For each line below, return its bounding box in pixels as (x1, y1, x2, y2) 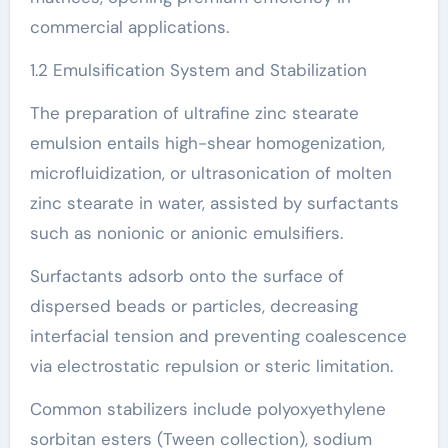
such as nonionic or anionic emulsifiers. (29, 221, 343, 244)
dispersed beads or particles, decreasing (29, 294, 358, 317)
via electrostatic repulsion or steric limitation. (29, 354, 393, 377)
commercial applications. (29, 15, 229, 38)
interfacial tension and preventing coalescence (29, 324, 407, 347)
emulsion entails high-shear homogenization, (29, 131, 385, 154)
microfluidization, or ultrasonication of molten (29, 161, 392, 184)
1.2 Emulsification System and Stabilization (29, 58, 367, 81)
